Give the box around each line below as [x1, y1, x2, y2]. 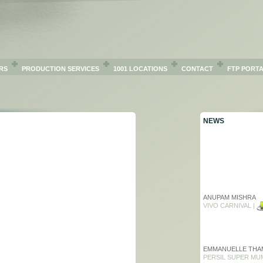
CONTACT [181, 65, 213, 72]
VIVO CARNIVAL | [203, 201, 257, 209]
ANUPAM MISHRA [203, 194, 256, 201]
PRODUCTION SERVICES [22, 65, 99, 72]
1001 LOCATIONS [113, 65, 167, 72]
